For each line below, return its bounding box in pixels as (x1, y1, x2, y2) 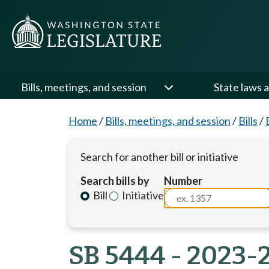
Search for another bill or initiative (80, 150, 238, 163)
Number (164, 174, 203, 187)
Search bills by (80, 174, 150, 187)
